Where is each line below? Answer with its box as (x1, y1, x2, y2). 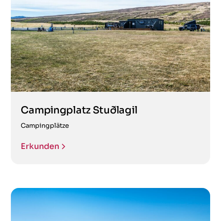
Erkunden (21, 141, 60, 152)
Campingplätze (21, 122, 70, 130)
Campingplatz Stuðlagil (21, 104, 138, 117)
